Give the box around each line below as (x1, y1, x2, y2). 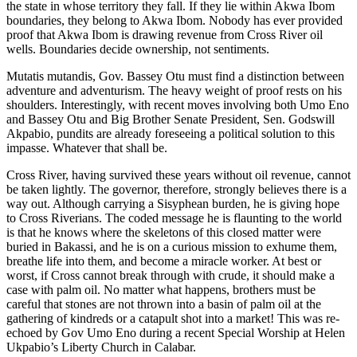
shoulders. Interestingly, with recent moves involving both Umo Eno (6, 97, 349, 112)
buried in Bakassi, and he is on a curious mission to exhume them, (6, 239, 337, 253)
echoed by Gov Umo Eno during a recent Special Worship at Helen (6, 325, 345, 339)
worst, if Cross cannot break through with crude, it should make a (6, 268, 335, 282)
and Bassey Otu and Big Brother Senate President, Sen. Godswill (6, 112, 335, 126)
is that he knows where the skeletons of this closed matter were (6, 225, 321, 239)
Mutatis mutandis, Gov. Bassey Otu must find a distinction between (6, 69, 344, 83)
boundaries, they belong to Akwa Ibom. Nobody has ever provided (6, 13, 343, 27)
